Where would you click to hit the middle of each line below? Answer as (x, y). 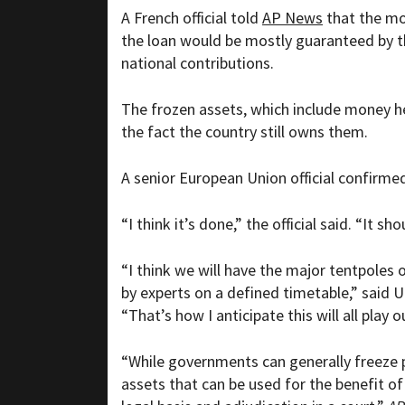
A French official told (192, 18)
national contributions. (198, 63)
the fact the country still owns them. (245, 132)
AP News (292, 18)
